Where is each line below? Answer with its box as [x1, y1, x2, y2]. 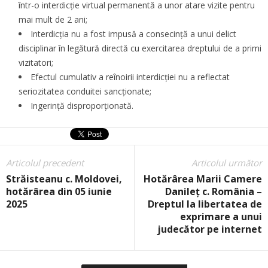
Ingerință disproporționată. [31, 100, 133, 112]
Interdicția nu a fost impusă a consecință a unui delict [31, 28, 236, 40]
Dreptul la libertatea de [148, 197, 262, 211]
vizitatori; [19, 57, 53, 69]
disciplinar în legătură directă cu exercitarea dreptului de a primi [19, 42, 261, 54]
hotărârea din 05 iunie [6, 185, 112, 199]
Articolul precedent [6, 157, 84, 169]
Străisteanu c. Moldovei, [6, 172, 122, 186]
